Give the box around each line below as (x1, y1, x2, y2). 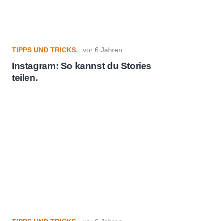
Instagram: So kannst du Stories (12, 61, 152, 72)
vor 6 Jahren (82, 46, 122, 54)
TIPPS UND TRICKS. (12, 46, 78, 54)
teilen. (12, 73, 38, 83)
